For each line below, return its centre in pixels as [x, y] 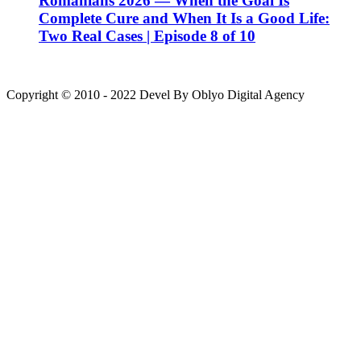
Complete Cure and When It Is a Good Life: [184, 19]
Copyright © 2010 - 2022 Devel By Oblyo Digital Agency [156, 95]
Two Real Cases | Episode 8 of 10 [147, 36]
